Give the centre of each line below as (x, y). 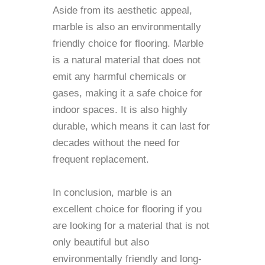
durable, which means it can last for (131, 126)
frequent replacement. (101, 159)
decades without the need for (116, 143)
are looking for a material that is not (131, 226)
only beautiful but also (101, 242)
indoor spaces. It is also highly (120, 110)
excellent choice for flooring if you (127, 209)
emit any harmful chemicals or (119, 77)
